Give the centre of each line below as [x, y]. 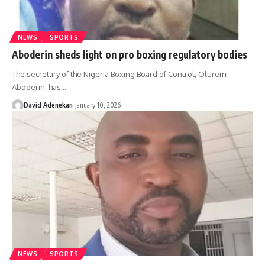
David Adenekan [48, 105]
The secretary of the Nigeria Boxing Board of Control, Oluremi [120, 74]
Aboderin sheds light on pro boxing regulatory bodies [130, 55]
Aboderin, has [36, 87]
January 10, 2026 [98, 105]
